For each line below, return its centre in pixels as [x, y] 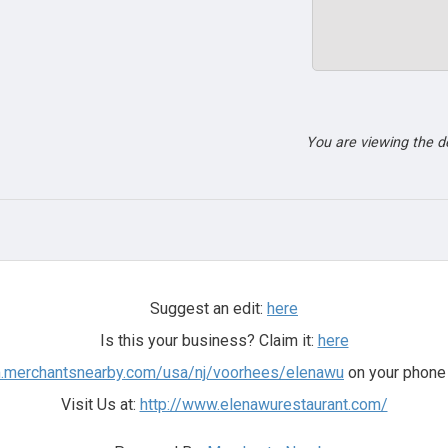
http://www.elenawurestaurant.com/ [263, 404]
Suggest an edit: [208, 308]
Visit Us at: [100, 404]
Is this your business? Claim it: [208, 340]
